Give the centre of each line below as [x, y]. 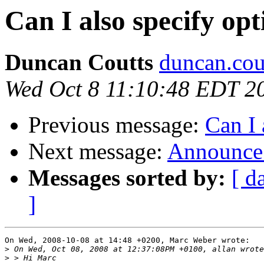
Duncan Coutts [79, 62]
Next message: [98, 151]
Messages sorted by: [127, 178]
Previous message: [117, 125]
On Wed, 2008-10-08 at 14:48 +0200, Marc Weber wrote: [127, 240]
